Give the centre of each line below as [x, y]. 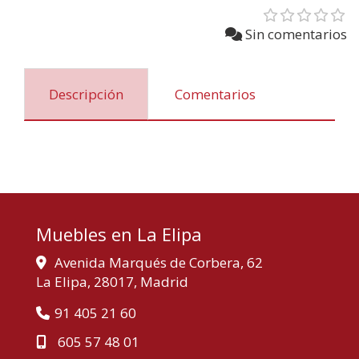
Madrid [164, 282]
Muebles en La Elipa [119, 234]
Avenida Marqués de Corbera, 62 [159, 263]
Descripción [86, 94]
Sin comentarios [296, 34]
